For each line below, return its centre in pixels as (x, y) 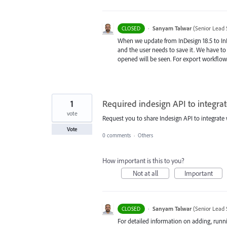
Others (145, 136)
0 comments (117, 136)
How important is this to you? (143, 161)
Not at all (145, 174)
